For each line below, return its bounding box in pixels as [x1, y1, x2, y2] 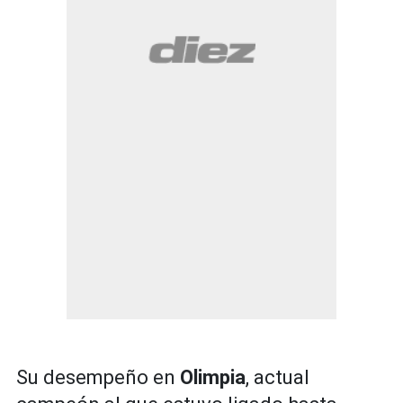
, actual [246, 366, 309, 390]
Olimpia [180, 366, 246, 390]
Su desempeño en [16, 366, 180, 390]
